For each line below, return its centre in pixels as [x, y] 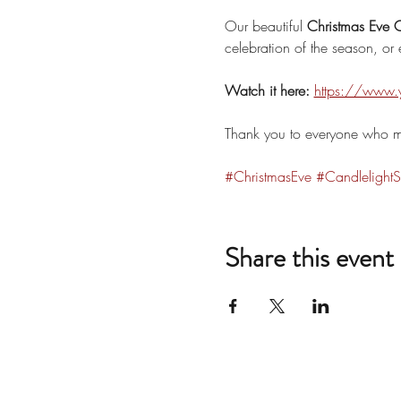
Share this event [309, 258]
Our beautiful [265, 26]
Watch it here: [267, 90]
